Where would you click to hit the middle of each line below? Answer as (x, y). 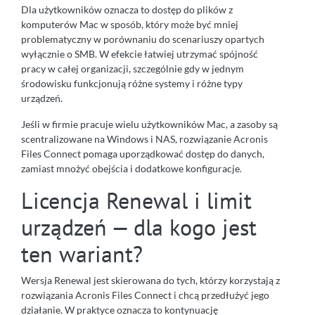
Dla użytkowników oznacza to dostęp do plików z (127, 9)
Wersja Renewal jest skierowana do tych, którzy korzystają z (150, 280)
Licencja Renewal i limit (136, 200)
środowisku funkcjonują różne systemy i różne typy (132, 83)
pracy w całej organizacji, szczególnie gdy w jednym (133, 68)
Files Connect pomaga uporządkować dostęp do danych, (143, 153)
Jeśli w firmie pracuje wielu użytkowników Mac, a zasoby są (149, 124)
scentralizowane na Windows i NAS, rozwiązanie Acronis (144, 139)
